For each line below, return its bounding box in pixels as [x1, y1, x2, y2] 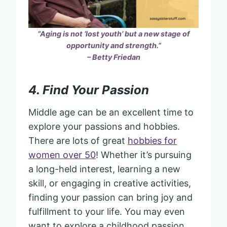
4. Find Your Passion [28, 82, 149, 97]
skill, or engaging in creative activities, [28, 177, 191, 188]
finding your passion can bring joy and [28, 192, 193, 203]
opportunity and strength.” [66, 41, 161, 50]
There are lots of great [28, 135, 128, 146]
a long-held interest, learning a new [28, 163, 180, 174]
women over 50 [28, 149, 96, 160]
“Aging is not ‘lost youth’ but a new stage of [37, 29, 190, 38]
